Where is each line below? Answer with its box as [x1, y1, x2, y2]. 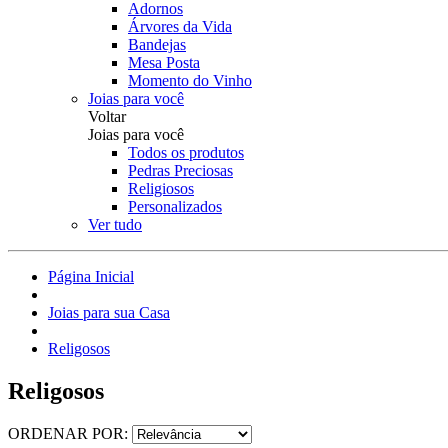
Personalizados [128, 198, 222, 215]
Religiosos [128, 180, 194, 197]
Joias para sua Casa [48, 304, 170, 321]
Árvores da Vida [128, 18, 232, 35]
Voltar [88, 108, 126, 125]
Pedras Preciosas [128, 162, 233, 179]
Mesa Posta [128, 54, 200, 71]
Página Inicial [48, 268, 134, 285]
